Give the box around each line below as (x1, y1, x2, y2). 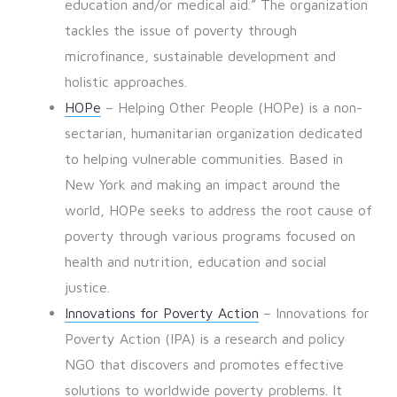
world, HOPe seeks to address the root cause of (64, 202, 372, 219)
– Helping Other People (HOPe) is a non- (100, 99, 362, 116)
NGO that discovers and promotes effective (64, 356, 344, 373)
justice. (64, 279, 110, 296)
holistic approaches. (64, 74, 187, 90)
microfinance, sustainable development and (64, 48, 336, 65)
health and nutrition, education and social (64, 253, 326, 270)
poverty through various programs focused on (64, 228, 355, 245)
